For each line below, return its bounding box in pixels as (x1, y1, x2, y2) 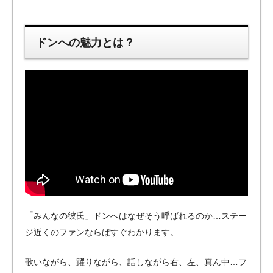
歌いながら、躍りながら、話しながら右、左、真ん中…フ (25, 257, 247, 267)
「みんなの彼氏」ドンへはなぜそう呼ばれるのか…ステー (25, 211, 247, 221)
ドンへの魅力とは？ (36, 36, 135, 49)
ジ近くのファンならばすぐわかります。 (25, 227, 179, 238)
